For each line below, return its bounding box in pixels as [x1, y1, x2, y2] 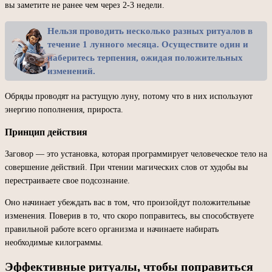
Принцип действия [5, 126, 87, 137]
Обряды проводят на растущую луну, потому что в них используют [5, 91, 253, 101]
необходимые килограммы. [5, 237, 103, 247]
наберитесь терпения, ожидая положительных [47, 52, 243, 63]
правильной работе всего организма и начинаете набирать [5, 224, 219, 234]
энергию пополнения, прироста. [5, 104, 123, 114]
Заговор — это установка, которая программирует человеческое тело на [5, 149, 267, 158]
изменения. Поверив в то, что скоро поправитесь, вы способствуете [5, 211, 254, 220]
